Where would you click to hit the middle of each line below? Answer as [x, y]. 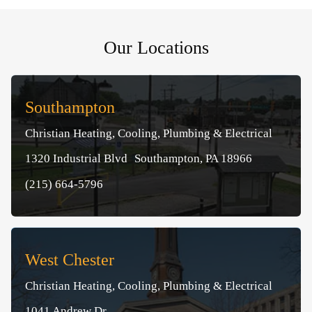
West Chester [70, 259]
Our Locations [156, 47]
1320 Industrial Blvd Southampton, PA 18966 [139, 158]
